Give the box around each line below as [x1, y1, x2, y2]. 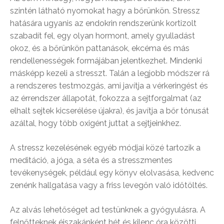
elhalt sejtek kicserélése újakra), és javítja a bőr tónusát [10, 106, 209, 115]
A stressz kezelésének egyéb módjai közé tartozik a [10, 143, 200, 152]
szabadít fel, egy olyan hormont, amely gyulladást [10, 31, 195, 40]
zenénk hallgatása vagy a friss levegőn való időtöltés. [10, 180, 207, 190]
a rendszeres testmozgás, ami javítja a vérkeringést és [10, 81, 208, 90]
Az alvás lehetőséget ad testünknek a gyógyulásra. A [10, 205, 205, 214]
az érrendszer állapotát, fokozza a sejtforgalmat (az [10, 93, 201, 103]
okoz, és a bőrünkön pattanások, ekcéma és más [10, 43, 189, 53]
